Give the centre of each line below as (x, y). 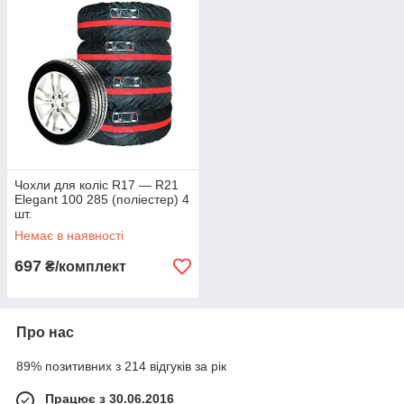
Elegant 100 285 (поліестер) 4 (102, 199)
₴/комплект (84, 266)
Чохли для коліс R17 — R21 (96, 185)
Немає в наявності (69, 235)
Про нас (45, 332)
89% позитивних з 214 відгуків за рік (121, 366)
